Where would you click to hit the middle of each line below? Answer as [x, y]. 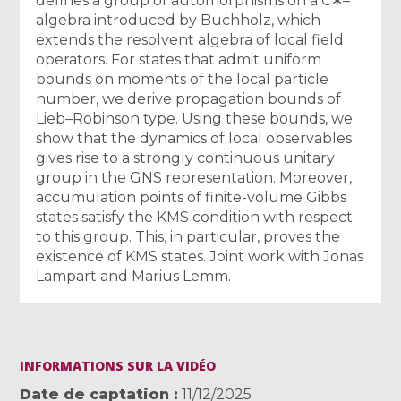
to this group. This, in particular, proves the [188, 236]
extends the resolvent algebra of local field [190, 39]
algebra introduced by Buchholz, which [179, 20]
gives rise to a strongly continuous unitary [186, 158]
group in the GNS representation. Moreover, [194, 177]
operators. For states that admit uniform [179, 59]
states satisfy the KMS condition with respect [195, 217]
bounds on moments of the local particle [183, 79]
